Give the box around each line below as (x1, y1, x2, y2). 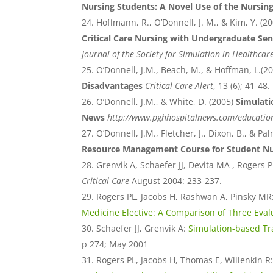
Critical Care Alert (145, 80, 214, 92)
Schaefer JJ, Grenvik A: (96, 222, 186, 235)
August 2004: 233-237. (132, 175, 222, 187)
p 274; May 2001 (82, 238, 149, 250)
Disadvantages (82, 80, 143, 92)
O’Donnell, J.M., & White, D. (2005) (96, 96, 234, 108)
